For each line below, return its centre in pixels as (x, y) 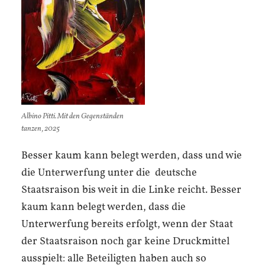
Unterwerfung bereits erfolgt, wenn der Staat (127, 224)
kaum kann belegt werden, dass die (104, 207)
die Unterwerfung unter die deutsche (109, 173)
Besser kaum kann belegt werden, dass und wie (132, 156)
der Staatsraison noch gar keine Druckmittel (125, 241)
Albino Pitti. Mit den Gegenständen (72, 117)
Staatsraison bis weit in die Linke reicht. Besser (131, 190)
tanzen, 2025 (41, 129)
